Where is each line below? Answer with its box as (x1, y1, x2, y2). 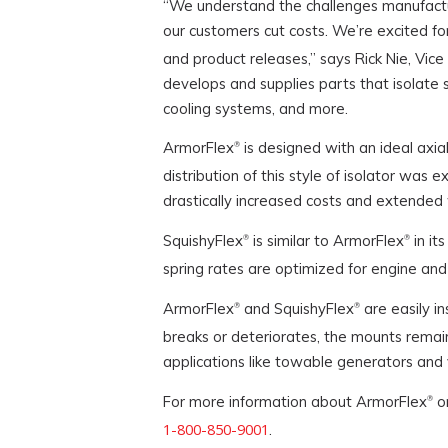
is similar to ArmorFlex (248, 231, 404, 251)
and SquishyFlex (239, 298, 354, 318)
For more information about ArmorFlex (162, 391, 427, 411)
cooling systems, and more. (162, 98, 348, 118)
